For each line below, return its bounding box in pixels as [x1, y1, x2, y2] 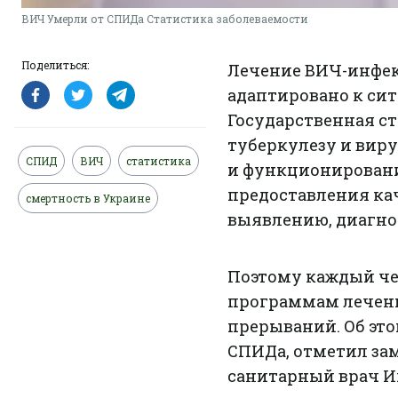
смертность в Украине [26, 191, 150, 205]
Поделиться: [21, 58, 89, 72]
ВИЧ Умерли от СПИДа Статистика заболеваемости [21, 12, 308, 26]
